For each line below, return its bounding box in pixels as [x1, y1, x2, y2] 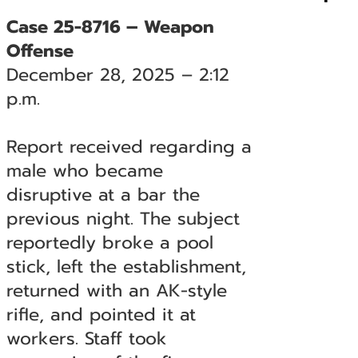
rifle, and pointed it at [6, 301, 196, 328]
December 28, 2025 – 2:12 [6, 62, 229, 88]
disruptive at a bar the [6, 181, 200, 208]
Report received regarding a [6, 133, 252, 160]
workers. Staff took [6, 325, 167, 352]
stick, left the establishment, [6, 253, 246, 280]
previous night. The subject [6, 205, 240, 232]
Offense [6, 38, 74, 64]
